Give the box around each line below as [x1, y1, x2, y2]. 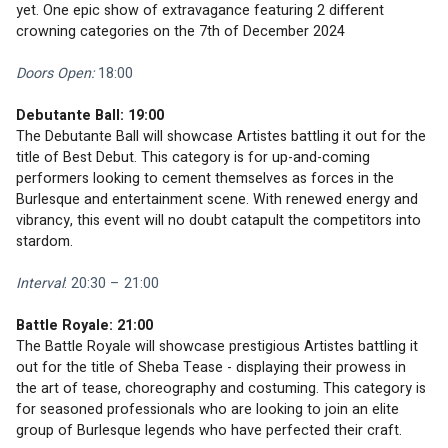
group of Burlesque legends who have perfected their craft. [16, 419, 406, 441]
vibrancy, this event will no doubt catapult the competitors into [16, 209, 425, 231]
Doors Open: [16, 62, 94, 84]
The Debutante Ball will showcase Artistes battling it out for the [16, 125, 430, 147]
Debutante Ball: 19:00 [16, 104, 164, 126]
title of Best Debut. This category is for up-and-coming [16, 146, 374, 168]
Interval [16, 272, 64, 294]
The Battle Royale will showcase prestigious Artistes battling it [16, 335, 422, 357]
